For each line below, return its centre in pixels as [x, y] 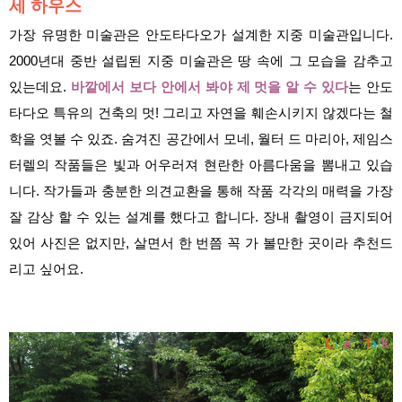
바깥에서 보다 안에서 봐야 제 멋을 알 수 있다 [210, 87]
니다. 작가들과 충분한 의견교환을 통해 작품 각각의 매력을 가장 [201, 192]
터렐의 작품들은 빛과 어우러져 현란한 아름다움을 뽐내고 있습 [201, 166]
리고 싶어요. [46, 270]
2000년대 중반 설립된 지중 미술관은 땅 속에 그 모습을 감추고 [201, 61]
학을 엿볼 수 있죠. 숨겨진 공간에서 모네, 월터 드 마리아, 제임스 [201, 140]
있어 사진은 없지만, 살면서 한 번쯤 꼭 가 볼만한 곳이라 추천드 [201, 244]
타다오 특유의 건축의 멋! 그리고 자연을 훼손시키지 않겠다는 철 [201, 114]
